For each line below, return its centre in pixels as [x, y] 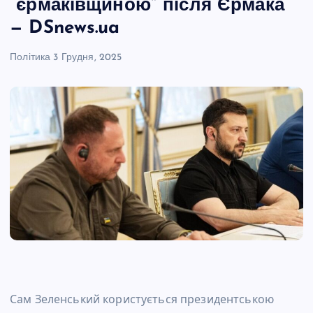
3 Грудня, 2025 [88, 57]
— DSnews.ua [65, 28]
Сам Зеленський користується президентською [142, 299]
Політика [30, 57]
